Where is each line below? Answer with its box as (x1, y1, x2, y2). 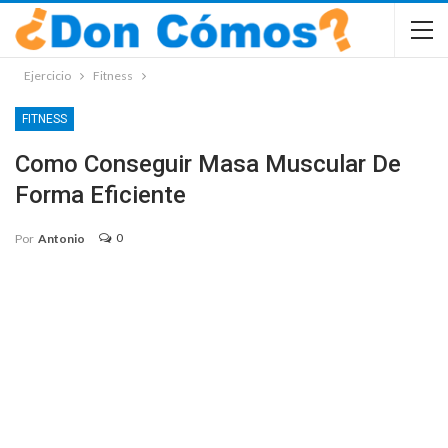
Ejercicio (24, 68, 71, 83)
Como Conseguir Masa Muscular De (15, 150, 401, 178)
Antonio (38, 230, 85, 246)
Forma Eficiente (15, 181, 186, 209)
